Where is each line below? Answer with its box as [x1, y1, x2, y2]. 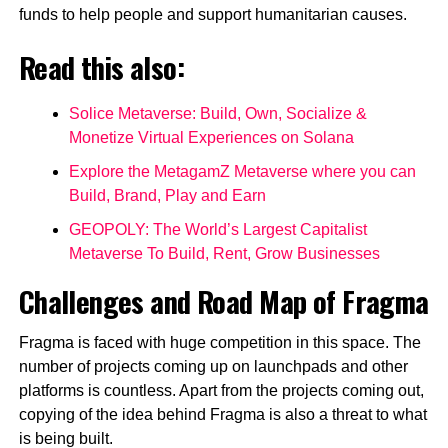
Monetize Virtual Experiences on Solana [68, 129, 354, 147]
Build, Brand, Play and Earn [68, 187, 266, 205]
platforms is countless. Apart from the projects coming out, [18, 382, 424, 400]
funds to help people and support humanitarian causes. [18, 6, 407, 24]
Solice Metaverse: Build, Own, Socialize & [68, 105, 367, 123]
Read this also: [18, 46, 185, 89]
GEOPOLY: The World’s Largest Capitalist [68, 221, 367, 239]
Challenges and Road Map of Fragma [18, 280, 429, 323]
